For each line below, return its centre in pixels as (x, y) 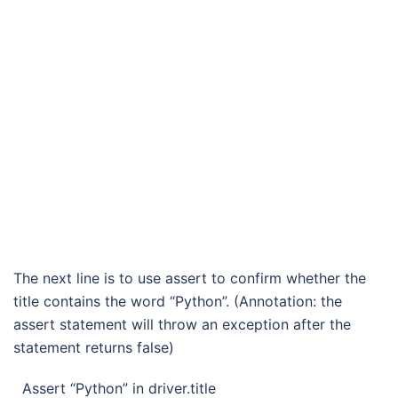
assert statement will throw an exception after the (182, 324)
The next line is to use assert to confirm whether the (190, 278)
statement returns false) (94, 347)
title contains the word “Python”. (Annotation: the (178, 301)
